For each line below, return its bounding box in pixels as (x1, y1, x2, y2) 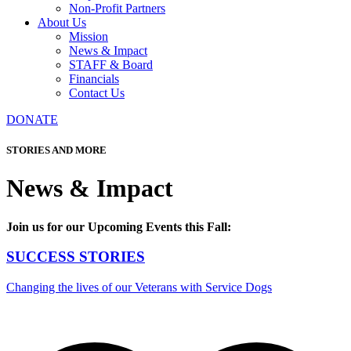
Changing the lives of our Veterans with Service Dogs (6, 280, 272, 295)
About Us (38, 15, 86, 29)
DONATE (6, 112, 58, 126)
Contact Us (69, 85, 125, 100)
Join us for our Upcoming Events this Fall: (6, 219, 231, 233)
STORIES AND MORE (6, 144, 107, 157)
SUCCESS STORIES (6, 248, 145, 266)
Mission (69, 29, 108, 43)
